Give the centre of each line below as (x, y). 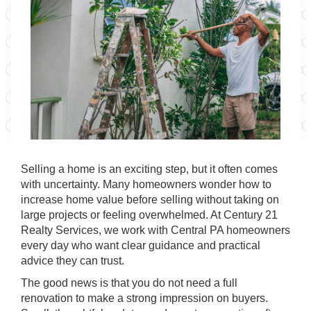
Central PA (197, 230)
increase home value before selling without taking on (150, 200)
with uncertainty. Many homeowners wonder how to (146, 184)
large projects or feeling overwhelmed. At (122, 215)
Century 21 (251, 215)
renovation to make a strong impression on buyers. (144, 298)
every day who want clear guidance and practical (141, 245)
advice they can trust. (73, 261)
